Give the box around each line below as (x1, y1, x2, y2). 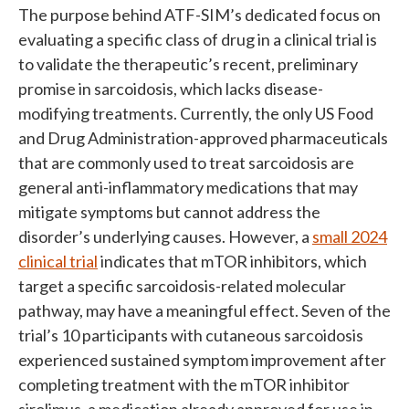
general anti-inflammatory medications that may (18, 177, 358, 197)
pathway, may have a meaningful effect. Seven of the (18, 300, 391, 320)
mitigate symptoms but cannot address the (18, 202, 320, 222)
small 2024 (312, 226, 387, 246)
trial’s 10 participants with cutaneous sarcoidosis (18, 325, 363, 345)
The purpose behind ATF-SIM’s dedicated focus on (18, 5, 381, 25)
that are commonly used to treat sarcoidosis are (18, 152, 354, 173)
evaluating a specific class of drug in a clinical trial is (18, 29, 377, 49)
